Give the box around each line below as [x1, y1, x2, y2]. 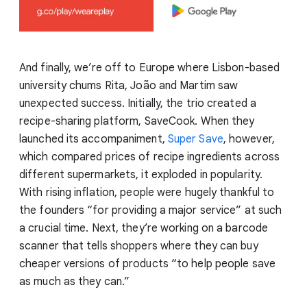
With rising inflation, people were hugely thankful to [19, 185, 275, 199]
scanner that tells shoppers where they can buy [19, 238, 258, 253]
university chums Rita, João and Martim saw [19, 78, 238, 93]
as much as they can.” [19, 274, 130, 288]
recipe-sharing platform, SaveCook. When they [19, 114, 255, 128]
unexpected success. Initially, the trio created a [19, 96, 256, 110]
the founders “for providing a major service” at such [19, 203, 282, 217]
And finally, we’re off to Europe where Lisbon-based [19, 60, 280, 75]
